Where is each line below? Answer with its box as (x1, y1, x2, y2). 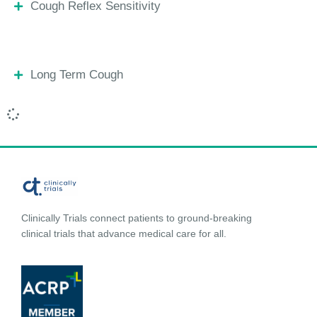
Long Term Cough (30, 68, 123, 81)
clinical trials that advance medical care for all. (21, 228, 226, 240)
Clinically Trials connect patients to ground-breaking (21, 212, 252, 224)
